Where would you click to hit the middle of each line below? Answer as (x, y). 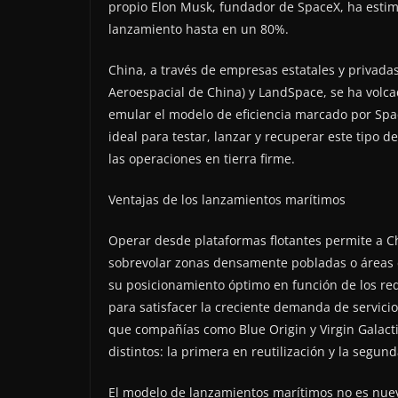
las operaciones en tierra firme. (202, 159)
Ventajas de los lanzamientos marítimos (227, 199)
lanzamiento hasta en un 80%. (199, 29)
